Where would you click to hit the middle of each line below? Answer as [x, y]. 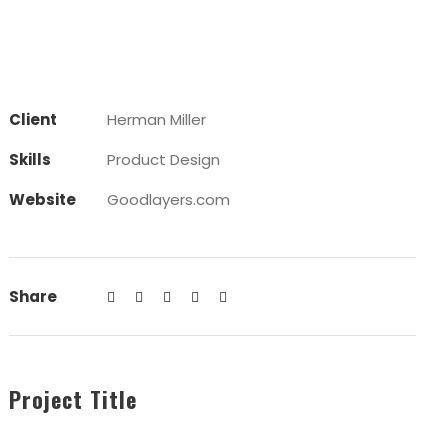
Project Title [73, 399]
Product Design [164, 159]
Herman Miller [157, 119]
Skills [30, 159]
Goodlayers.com [169, 199]
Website [43, 199]
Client [33, 119]
